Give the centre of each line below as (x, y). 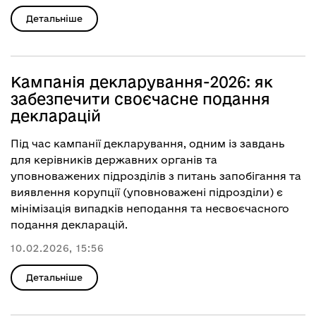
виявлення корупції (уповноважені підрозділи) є (147, 192)
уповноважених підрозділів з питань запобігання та (156, 176)
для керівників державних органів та (114, 160)
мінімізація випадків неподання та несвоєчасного (150, 208)
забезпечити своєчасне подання (140, 99)
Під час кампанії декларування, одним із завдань (148, 144)
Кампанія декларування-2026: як (142, 82)
